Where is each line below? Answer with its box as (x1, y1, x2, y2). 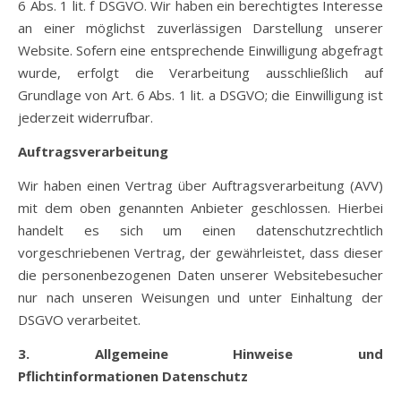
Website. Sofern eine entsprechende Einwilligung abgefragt (18, 41, 383, 59)
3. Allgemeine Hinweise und (18, 345, 383, 363)
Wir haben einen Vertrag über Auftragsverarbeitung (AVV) (18, 176, 383, 194)
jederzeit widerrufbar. (18, 108, 153, 126)
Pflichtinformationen (18, 367, 162, 385)
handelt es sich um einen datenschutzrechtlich (18, 221, 383, 239)
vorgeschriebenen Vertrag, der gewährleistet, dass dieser (18, 243, 383, 261)
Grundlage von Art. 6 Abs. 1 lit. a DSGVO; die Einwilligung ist (18, 86, 383, 104)
